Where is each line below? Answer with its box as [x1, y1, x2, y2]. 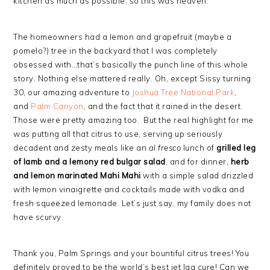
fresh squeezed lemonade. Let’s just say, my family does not [13, 198, 251, 208]
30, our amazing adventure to [13, 87, 132, 97]
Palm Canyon [31, 101, 84, 111]
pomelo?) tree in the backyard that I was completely [13, 46, 218, 55]
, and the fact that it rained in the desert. [83, 101, 243, 111]
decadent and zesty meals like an [13, 143, 149, 152]
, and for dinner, [165, 157, 231, 166]
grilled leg [216, 143, 256, 152]
